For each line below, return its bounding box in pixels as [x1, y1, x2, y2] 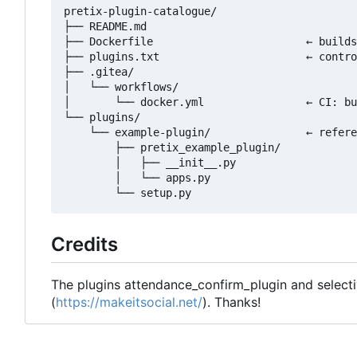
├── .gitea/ [64, 65, 134, 78]
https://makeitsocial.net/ [56, 294, 202, 310]
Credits [51, 232, 118, 256]
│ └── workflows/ [64, 80, 178, 93]
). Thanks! [202, 294, 261, 310]
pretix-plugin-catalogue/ [64, 4, 217, 18]
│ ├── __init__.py [64, 155, 236, 169]
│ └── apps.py [64, 171, 210, 184]
